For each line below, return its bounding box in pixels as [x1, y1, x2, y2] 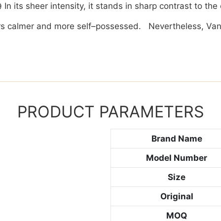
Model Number [146, 152, 207, 163]
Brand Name [151, 133, 202, 144]
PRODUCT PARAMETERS [17, 102, 204, 122]
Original [160, 191, 193, 201]
